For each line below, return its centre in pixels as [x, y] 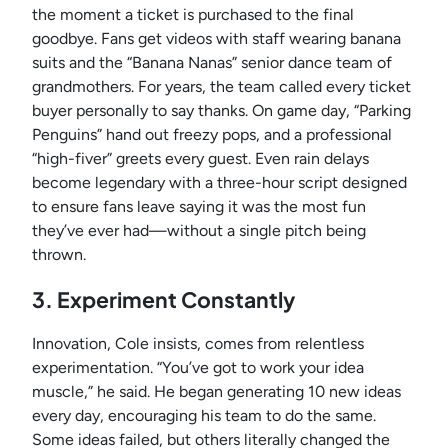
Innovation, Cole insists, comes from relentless [198, 344]
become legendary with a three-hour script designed [219, 183]
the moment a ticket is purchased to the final [193, 15]
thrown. [59, 255]
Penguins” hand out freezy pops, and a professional [212, 135]
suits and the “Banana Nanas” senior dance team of [212, 63]
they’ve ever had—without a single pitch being [199, 231]
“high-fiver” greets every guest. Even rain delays [200, 159]
